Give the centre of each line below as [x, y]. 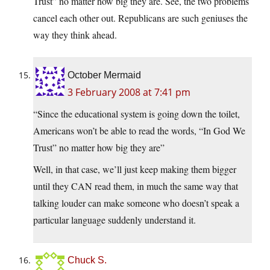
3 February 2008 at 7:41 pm [129, 93]
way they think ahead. [75, 35]
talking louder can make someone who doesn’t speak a [136, 203]
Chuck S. [87, 260]
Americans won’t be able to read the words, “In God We [139, 131]
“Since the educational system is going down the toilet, [137, 114]
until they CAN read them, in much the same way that [136, 186]
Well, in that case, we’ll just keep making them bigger [135, 169]
